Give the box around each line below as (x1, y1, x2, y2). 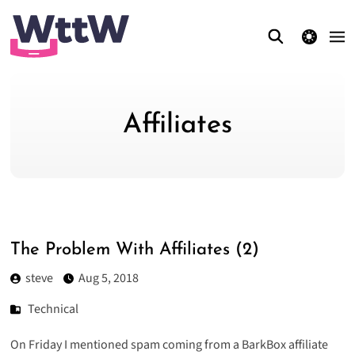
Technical (28, 300, 79, 319)
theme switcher (267, 27, 350, 45)
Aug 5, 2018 (78, 269, 139, 288)
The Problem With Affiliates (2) (10, 240, 259, 259)
